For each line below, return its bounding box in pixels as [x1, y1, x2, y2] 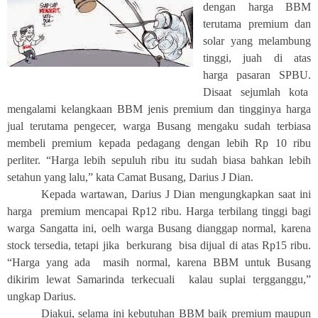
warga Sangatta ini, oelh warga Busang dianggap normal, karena [7, 222, 311, 234]
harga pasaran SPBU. [203, 69, 311, 81]
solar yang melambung [203, 35, 311, 47]
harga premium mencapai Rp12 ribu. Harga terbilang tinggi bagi [7, 205, 311, 217]
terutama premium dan [203, 18, 311, 30]
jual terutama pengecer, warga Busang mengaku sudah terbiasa [7, 120, 311, 132]
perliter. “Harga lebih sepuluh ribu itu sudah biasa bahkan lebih [7, 154, 311, 166]
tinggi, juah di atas [203, 52, 311, 64]
